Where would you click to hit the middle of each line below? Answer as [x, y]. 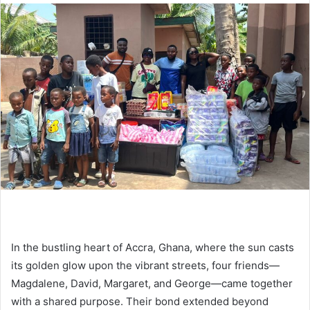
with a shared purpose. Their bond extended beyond [140, 301]
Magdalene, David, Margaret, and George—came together [152, 283]
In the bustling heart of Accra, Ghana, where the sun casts [153, 247]
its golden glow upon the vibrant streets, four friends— [145, 265]
